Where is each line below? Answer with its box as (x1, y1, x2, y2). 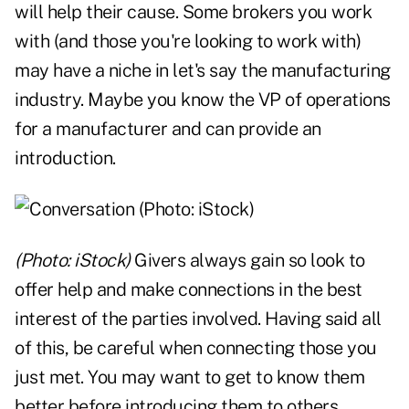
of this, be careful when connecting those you (15, 337, 377, 360)
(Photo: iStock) (15, 249, 131, 272)
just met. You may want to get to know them (15, 366, 364, 389)
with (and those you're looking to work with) (15, 30, 361, 53)
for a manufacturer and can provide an (15, 118, 321, 141)
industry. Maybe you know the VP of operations (15, 89, 391, 111)
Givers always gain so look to (130, 249, 365, 272)
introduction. (15, 147, 116, 170)
